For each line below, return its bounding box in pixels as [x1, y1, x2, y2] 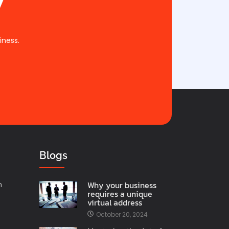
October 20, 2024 [96, 210, 148, 219]
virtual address [87, 196, 142, 209]
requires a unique [87, 188, 152, 200]
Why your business [87, 179, 156, 192]
